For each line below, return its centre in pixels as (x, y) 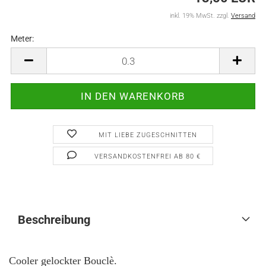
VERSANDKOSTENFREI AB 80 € (148, 156)
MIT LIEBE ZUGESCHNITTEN (148, 135)
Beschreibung (54, 220)
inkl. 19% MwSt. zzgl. (200, 16)
